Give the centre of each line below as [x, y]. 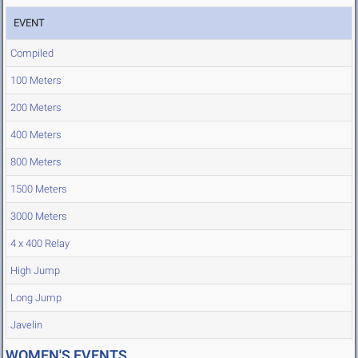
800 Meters [36, 162]
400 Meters [36, 135]
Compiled [32, 54]
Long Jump [36, 298]
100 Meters [36, 81]
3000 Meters [39, 217]
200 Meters [36, 108]
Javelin [26, 325]
